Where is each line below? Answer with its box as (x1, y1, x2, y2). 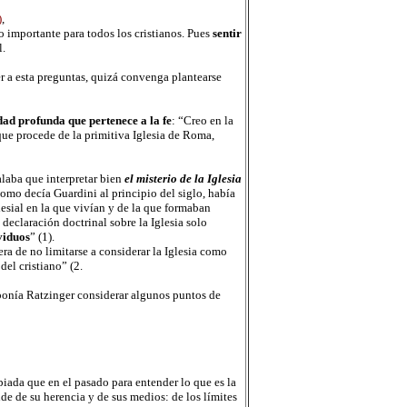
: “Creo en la (171, 114, 233, 127)
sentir (212, 26, 242, 40)
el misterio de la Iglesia (124, 172, 242, 185)
